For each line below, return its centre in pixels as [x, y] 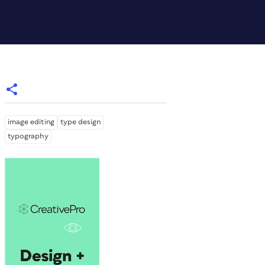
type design [80, 122]
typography [28, 136]
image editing [31, 122]
